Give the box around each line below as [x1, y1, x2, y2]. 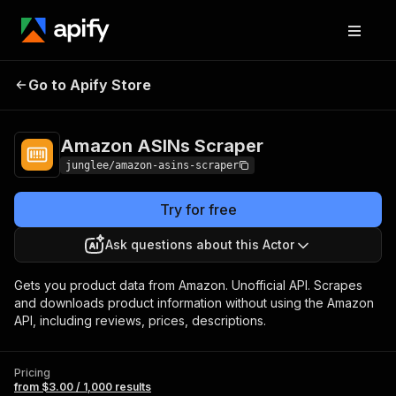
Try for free [159, 201, 237, 218]
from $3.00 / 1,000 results [14, 380, 151, 393]
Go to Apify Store [28, 76, 151, 94]
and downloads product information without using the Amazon [14, 295, 374, 310]
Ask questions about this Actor [105, 237, 294, 252]
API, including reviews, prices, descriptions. [14, 313, 266, 328]
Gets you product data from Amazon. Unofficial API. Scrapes [14, 278, 362, 293]
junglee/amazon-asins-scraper [65, 159, 239, 171]
